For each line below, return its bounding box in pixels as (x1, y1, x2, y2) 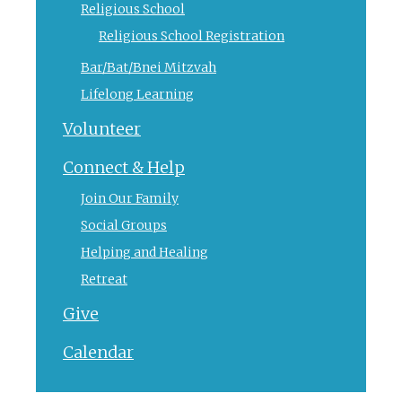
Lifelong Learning (81, 85, 194, 102)
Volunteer (63, 118, 141, 139)
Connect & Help (63, 156, 185, 178)
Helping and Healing (81, 243, 208, 260)
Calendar (63, 341, 134, 363)
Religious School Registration (99, 27, 284, 44)
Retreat (81, 270, 127, 287)
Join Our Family (81, 189, 179, 206)
